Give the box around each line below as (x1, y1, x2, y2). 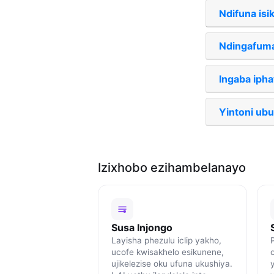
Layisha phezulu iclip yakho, (111, 235, 221, 245)
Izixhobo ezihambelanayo (98, 160, 246, 175)
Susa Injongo (111, 221, 172, 234)
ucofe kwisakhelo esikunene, (111, 246, 224, 257)
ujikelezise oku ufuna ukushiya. (111, 258, 232, 268)
